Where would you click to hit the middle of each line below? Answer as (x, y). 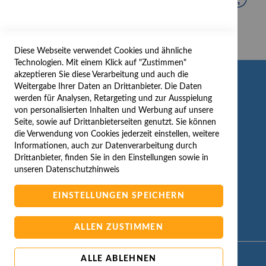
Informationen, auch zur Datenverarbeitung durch (106, 146)
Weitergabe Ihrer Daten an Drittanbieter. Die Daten (108, 87)
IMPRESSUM (67, 153)
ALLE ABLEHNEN (119, 259)
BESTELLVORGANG (80, 138)
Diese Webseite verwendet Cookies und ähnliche (103, 51)
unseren (30, 170)
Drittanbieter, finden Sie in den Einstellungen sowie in (111, 158)
